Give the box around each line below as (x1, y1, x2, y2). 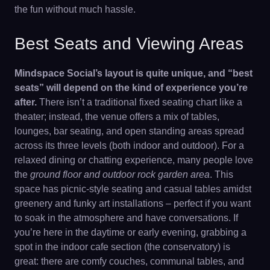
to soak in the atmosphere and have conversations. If (14, 213, 238, 223)
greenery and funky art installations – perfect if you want (14, 198, 251, 209)
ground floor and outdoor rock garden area (30, 169, 210, 180)
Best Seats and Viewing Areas (14, 34, 243, 53)
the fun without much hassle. (14, 4, 136, 14)
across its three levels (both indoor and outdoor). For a (14, 140, 244, 151)
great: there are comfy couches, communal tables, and (14, 256, 244, 266)
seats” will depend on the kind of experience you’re (14, 83, 248, 93)
